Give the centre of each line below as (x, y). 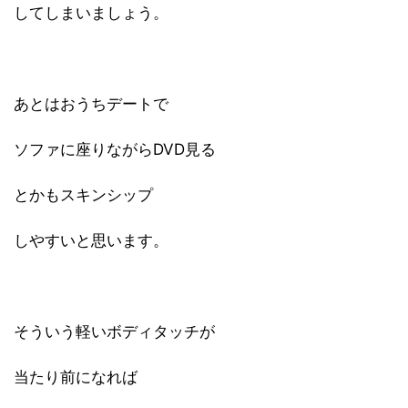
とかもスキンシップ (83, 195)
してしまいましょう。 (91, 13)
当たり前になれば (76, 377)
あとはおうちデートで (91, 104)
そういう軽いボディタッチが (114, 331)
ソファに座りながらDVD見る (115, 149)
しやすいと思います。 (91, 240)
